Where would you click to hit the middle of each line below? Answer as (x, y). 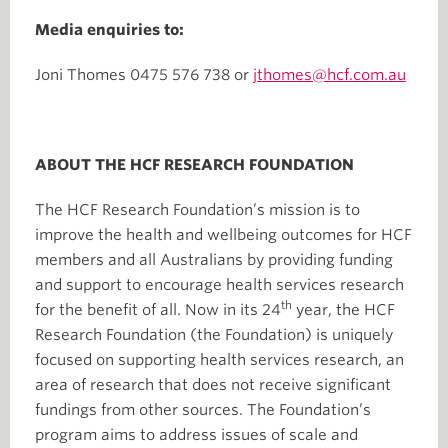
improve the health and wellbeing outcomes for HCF (223, 235)
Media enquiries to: (109, 30)
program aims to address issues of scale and (196, 435)
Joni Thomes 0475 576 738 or (144, 75)
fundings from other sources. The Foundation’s (203, 410)
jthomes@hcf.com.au (329, 75)
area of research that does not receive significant (213, 385)
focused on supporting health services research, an (219, 360)
